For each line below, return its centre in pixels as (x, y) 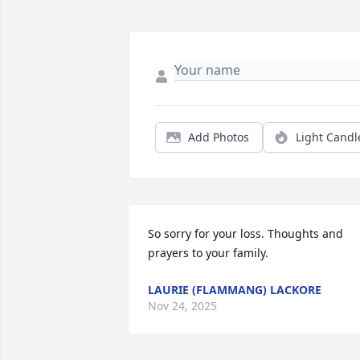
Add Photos (219, 137)
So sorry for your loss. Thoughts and (245, 234)
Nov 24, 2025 (182, 306)
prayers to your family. (208, 253)
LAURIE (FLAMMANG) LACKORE (235, 290)
